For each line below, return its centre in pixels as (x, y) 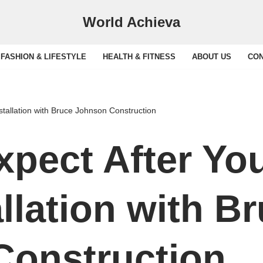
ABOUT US (211, 57)
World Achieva (131, 22)
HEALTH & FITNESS (139, 57)
